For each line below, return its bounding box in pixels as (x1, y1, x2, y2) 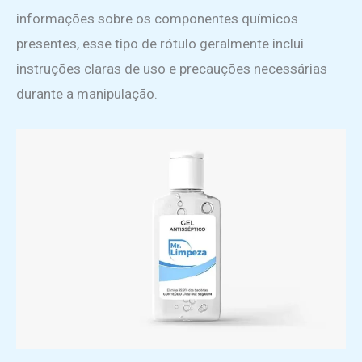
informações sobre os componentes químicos (16, 11, 298, 27)
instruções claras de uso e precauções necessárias (16, 61, 327, 78)
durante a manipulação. (16, 86, 158, 103)
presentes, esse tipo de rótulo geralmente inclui (16, 36, 304, 53)
